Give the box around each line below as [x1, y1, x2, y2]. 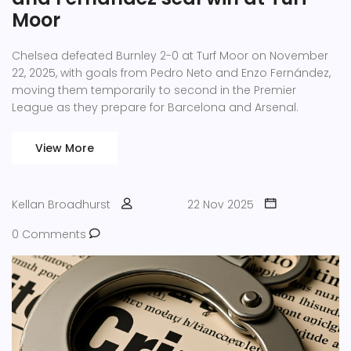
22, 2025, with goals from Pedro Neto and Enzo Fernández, [12, 64, 331, 81]
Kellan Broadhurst [12, 196, 110, 212]
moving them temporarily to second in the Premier [12, 81, 296, 98]
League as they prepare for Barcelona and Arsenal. [12, 99, 299, 115]
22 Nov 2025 [187, 196, 254, 212]
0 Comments [12, 226, 89, 242]
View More [35, 139, 94, 156]
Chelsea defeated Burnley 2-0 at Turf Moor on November [12, 47, 328, 63]
